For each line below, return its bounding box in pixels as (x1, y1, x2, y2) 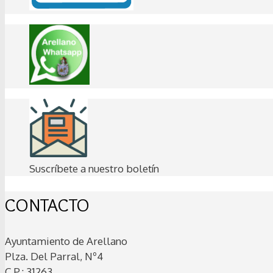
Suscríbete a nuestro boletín (29, 161, 159, 175)
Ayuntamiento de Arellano (5, 235, 127, 248)
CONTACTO (5, 193, 90, 216)
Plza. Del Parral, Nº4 (5, 250, 103, 263)
